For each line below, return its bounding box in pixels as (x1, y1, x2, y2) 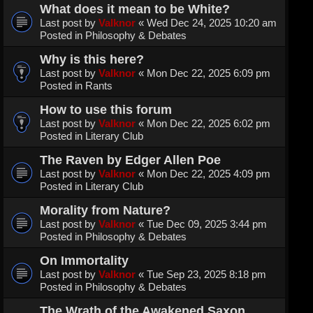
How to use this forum (40, 102, 172, 117)
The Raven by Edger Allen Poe (40, 152, 221, 168)
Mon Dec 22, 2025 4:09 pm (147, 168, 270, 180)
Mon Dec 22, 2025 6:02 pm (147, 117, 270, 130)
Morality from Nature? (40, 203, 170, 218)
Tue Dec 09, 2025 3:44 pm (147, 218, 267, 231)
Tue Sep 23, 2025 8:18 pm (147, 268, 266, 281)
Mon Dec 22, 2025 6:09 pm (147, 67, 270, 80)
